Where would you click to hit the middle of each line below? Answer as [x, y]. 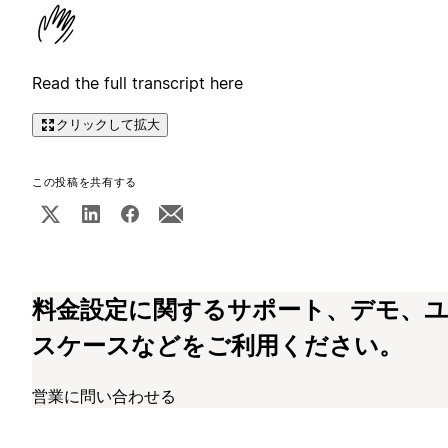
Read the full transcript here [137, 83]
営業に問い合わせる [104, 395]
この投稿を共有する [84, 182]
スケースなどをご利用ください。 [217, 345]
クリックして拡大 [108, 124]
